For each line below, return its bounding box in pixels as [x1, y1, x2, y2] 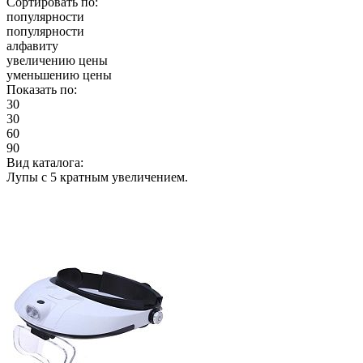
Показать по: [6, 82, 77, 96]
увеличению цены [6, 53, 108, 67]
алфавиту [6, 38, 58, 53]
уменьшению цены [6, 67, 112, 82]
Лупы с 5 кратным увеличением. [6, 169, 188, 184]
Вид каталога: [6, 155, 83, 169]
